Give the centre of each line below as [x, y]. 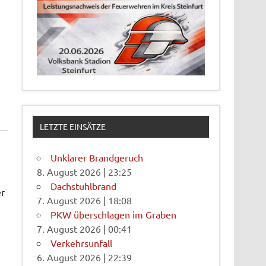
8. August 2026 [69, 172]
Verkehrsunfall [82, 243]
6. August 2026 [69, 257]
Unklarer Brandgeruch [97, 158]
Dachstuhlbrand [84, 186]
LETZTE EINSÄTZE [72, 127]
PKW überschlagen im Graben [114, 215]
